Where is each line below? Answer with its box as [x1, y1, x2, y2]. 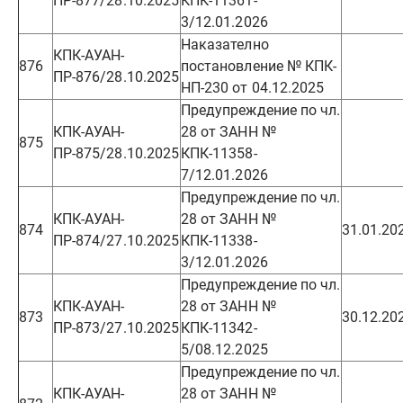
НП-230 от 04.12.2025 [181, 79, 325, 96]
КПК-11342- [181, 319, 257, 336]
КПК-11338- [181, 232, 257, 249]
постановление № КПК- [181, 58, 337, 75]
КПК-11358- [181, 145, 257, 162]
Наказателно [181, 36, 269, 53]
